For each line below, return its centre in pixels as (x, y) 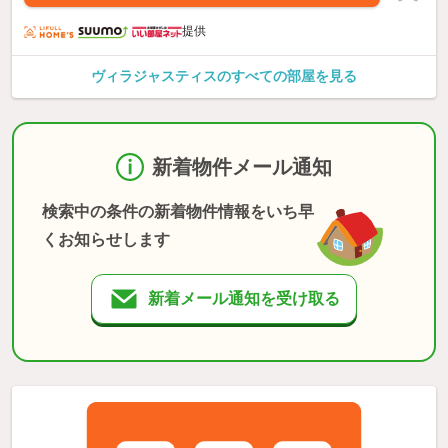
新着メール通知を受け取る (244, 299)
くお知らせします (106, 240)
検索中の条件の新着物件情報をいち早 (178, 212)
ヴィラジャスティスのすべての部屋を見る (224, 76)
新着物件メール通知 (242, 167)
